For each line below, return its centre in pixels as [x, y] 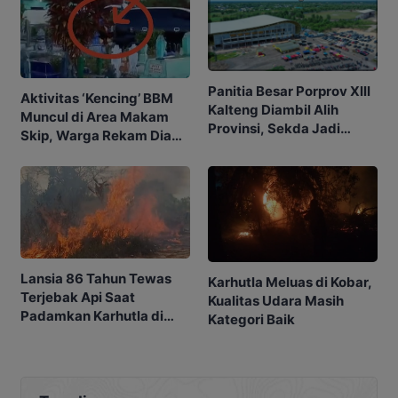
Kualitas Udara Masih [276, 300]
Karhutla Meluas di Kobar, [290, 282]
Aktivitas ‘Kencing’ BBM [97, 99]
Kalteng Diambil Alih [273, 110]
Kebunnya [53, 335]
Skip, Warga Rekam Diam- [105, 136]
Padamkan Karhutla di [92, 316]
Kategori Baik [251, 319]
